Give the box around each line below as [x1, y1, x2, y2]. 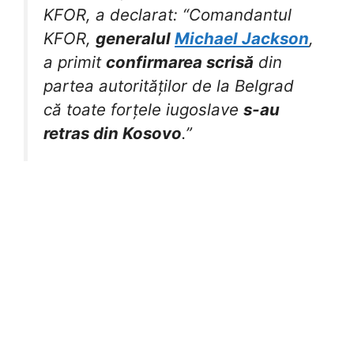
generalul [96, 28, 175, 49]
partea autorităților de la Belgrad [43, 76, 294, 96]
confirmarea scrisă [106, 52, 254, 73]
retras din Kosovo [43, 123, 182, 144]
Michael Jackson [175, 28, 309, 49]
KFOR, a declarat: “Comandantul [43, 5, 292, 25]
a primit [43, 52, 106, 73]
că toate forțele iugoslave [43, 100, 243, 120]
